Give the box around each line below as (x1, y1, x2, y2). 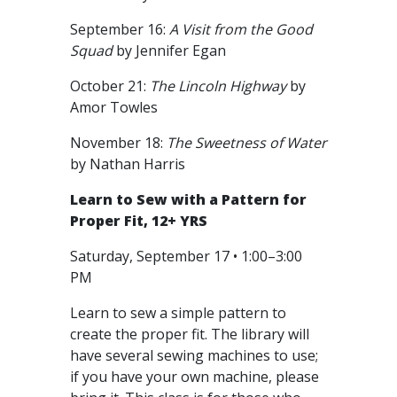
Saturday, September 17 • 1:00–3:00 (70, 246, 302, 266)
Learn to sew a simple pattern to (70, 303, 286, 323)
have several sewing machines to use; (70, 346, 318, 365)
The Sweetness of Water (167, 133, 327, 152)
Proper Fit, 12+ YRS (70, 211, 207, 230)
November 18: (70, 133, 167, 152)
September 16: (70, 19, 169, 39)
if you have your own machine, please (70, 367, 319, 386)
